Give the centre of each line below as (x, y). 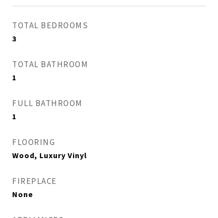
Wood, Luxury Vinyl (50, 155)
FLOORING (34, 142)
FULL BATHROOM (47, 103)
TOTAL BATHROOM (50, 64)
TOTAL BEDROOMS (50, 25)
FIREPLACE (35, 181)
